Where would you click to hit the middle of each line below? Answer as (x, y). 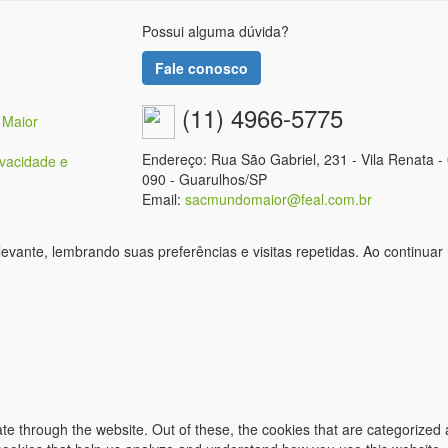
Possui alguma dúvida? (215, 31)
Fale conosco (201, 68)
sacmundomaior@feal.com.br (278, 199)
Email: (163, 199)
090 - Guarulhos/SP (204, 179)
